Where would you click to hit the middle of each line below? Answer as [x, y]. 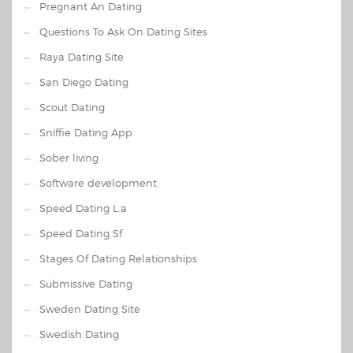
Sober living [69, 158]
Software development [98, 183]
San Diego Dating [84, 82]
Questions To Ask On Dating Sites [123, 32]
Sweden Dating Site [90, 309]
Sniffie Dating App [86, 132]
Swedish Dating [79, 334]
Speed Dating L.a [83, 208]
